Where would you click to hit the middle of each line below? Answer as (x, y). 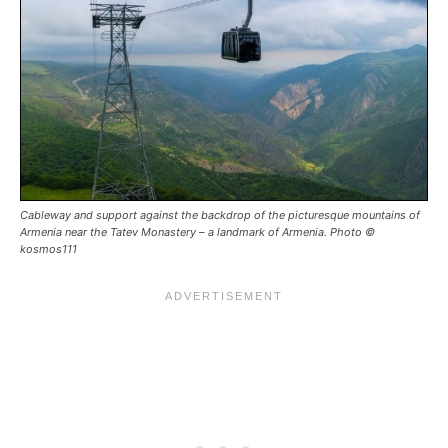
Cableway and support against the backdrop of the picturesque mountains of (220, 215)
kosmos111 (48, 249)
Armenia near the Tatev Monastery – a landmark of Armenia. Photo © (197, 232)
